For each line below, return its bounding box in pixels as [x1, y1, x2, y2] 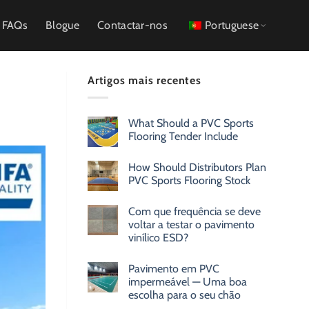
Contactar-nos [97, 19, 168, 32]
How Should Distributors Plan [128, 160, 266, 174]
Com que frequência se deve [128, 204, 261, 218]
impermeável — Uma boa [128, 275, 247, 288]
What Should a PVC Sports [128, 116, 254, 130]
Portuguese [205, 19, 259, 32]
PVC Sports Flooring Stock [128, 173, 250, 187]
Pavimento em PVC [128, 261, 219, 275]
